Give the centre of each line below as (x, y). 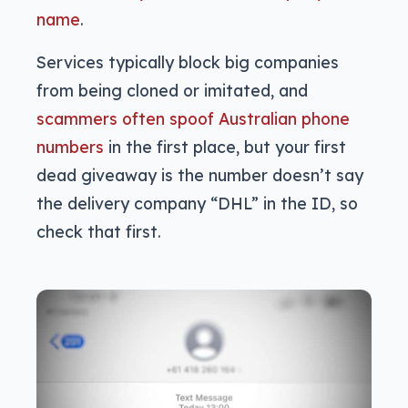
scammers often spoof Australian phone (193, 119)
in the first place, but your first (225, 147)
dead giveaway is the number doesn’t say (200, 175)
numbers (70, 147)
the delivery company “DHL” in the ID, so (197, 204)
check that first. (99, 232)
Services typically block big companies (188, 62)
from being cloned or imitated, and (172, 91)
